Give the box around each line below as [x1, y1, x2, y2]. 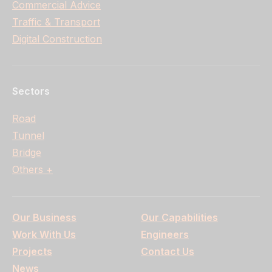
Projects [12, 245, 52, 258]
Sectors [12, 85, 50, 98]
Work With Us [12, 228, 76, 241]
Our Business [12, 211, 76, 224]
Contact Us [141, 245, 194, 258]
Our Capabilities [141, 211, 218, 224]
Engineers [141, 228, 189, 241]
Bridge [12, 146, 41, 159]
